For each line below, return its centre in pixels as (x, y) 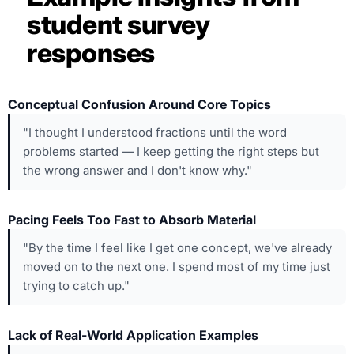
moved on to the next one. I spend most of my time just (177, 267)
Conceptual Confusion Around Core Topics (139, 105)
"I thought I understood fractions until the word (155, 133)
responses (91, 53)
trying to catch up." (76, 286)
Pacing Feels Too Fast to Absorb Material (132, 220)
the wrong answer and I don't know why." (137, 171)
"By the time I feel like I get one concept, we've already (177, 248)
